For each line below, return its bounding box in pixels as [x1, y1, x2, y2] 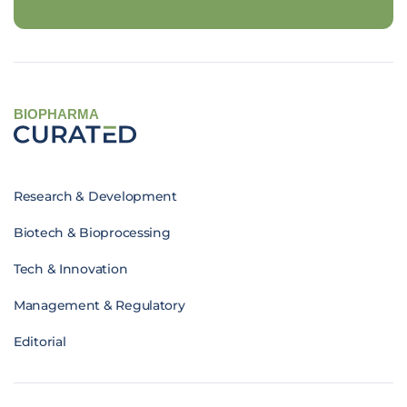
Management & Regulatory [14, 297, 185, 314]
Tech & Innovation [14, 261, 128, 278]
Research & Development [14, 188, 177, 205]
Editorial [14, 333, 66, 351]
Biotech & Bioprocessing [14, 224, 171, 242]
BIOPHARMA [14, 106, 100, 123]
